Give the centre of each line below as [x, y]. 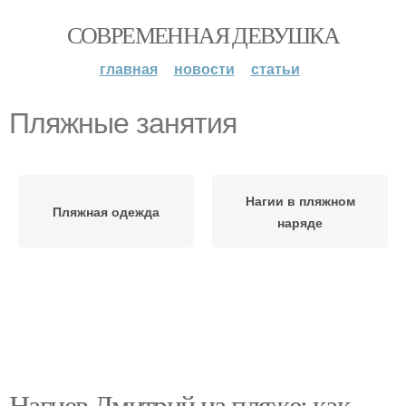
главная [128, 68]
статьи [275, 68]
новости [204, 68]
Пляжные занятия [123, 123]
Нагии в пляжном [300, 200]
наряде [300, 222]
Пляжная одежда [106, 211]
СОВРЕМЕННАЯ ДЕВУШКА [203, 34]
